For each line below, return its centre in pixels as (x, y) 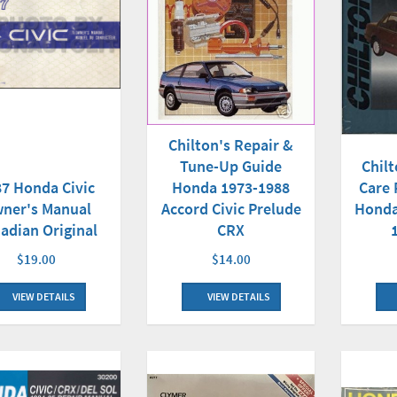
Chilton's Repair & (231, 145)
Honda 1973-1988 (231, 188)
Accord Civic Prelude (231, 209)
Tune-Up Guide (231, 167)
